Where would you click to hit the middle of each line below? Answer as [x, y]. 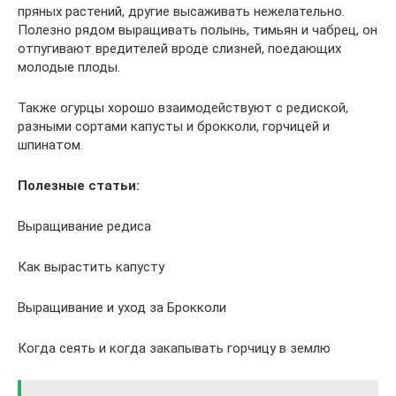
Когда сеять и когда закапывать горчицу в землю [174, 348]
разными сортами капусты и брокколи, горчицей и [174, 126]
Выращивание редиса [84, 226]
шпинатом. [50, 145]
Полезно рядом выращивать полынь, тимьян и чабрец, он [198, 30]
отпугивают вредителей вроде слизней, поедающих [179, 48]
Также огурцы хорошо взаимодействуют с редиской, [183, 107]
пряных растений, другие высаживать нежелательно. [181, 11]
